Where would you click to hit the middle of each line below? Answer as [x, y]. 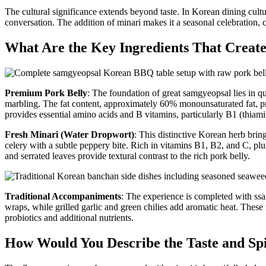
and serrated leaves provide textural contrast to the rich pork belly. [127, 156]
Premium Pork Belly [46, 93]
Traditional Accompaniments [63, 196]
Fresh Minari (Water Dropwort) [69, 134]
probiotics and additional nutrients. [69, 218]
